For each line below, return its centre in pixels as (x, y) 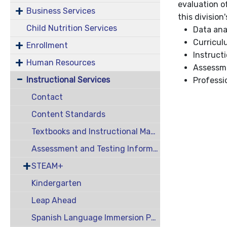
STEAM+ (47, 166)
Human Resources (61, 63)
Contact (47, 97)
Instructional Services (68, 80)
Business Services (61, 11)
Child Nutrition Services (72, 28)
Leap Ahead (54, 200)
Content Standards (68, 114)
